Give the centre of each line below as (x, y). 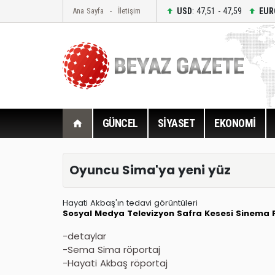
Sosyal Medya (94, 213)
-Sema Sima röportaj (111, 249)
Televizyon (151, 213)
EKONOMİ (235, 123)
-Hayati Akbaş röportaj (115, 263)
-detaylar (84, 236)
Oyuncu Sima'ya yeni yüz (150, 170)
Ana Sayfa (88, 11)
